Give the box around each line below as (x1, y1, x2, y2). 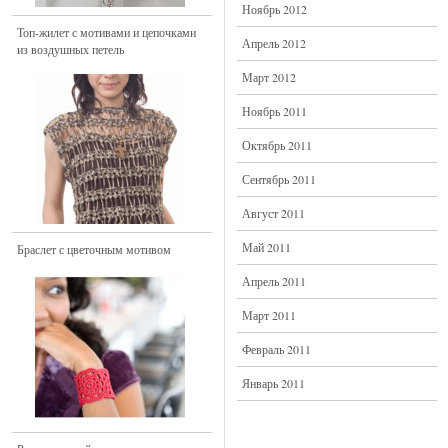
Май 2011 (242, 239, 291, 255)
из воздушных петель (17, 41, 124, 57)
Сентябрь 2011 (242, 171, 316, 187)
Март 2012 (242, 69, 296, 85)
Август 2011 (242, 205, 305, 221)
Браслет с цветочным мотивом (17, 241, 171, 257)
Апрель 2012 (242, 35, 306, 51)
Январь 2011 (242, 375, 305, 391)
